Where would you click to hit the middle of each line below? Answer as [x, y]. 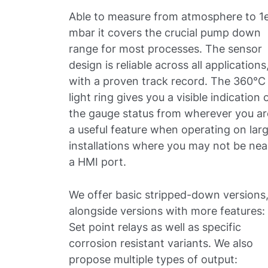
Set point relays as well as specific [155, 227]
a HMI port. [99, 162]
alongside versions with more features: [167, 211]
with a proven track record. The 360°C [167, 81]
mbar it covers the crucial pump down [165, 33]
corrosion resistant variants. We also [161, 243]
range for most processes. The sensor [166, 49]
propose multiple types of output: [153, 259]
